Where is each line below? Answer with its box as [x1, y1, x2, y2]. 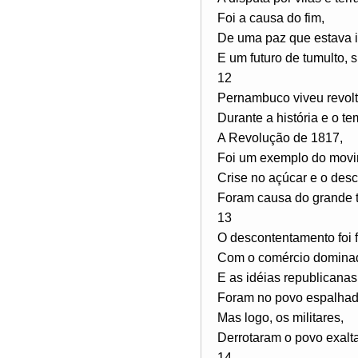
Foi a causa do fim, [217, 10, 324, 25]
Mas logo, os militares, [217, 310, 344, 324]
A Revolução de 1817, [217, 130, 343, 145]
